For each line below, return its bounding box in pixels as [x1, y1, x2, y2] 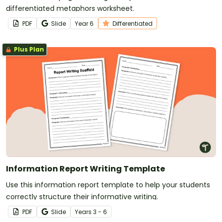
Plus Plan [12, 45, 44, 54]
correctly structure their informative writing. [6, 192, 158, 202]
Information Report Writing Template [6, 163, 165, 175]
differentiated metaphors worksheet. [6, 3, 134, 14]
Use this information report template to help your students [6, 180, 210, 190]
